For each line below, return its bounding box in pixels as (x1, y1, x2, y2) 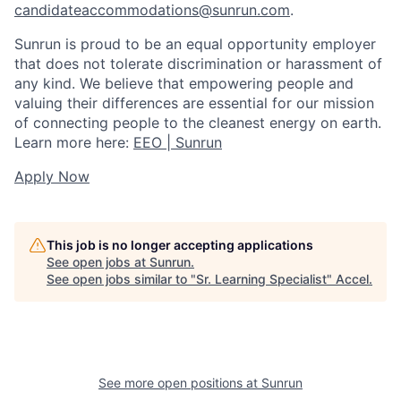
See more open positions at (98, 374, 261, 390)
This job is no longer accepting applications (47, 236, 313, 252)
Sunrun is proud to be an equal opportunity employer (14, 34, 376, 53)
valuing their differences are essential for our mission (14, 93, 374, 112)
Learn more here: (14, 132, 133, 151)
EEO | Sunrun (133, 132, 222, 151)
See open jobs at (47, 253, 149, 269)
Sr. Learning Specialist (196, 270, 327, 286)
